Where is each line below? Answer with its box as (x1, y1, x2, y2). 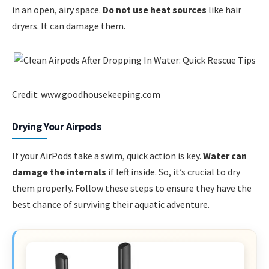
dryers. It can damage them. (12, 20, 125, 32)
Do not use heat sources (103, 4, 207, 16)
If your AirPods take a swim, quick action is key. (12, 149, 203, 162)
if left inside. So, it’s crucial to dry (106, 165, 240, 178)
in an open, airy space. (12, 4, 103, 16)
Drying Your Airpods (12, 119, 101, 133)
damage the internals (12, 165, 106, 178)
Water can (203, 149, 247, 162)
